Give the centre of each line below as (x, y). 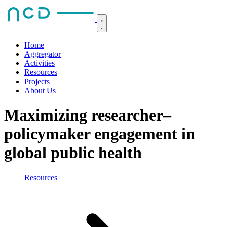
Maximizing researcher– (88, 115)
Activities (40, 63)
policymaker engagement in (100, 134)
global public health (73, 153)
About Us (40, 90)
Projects (37, 81)
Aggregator (43, 54)
